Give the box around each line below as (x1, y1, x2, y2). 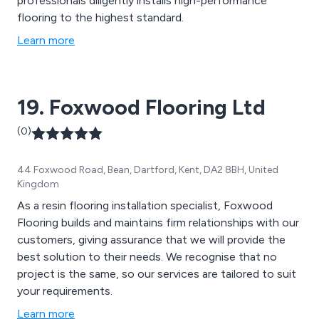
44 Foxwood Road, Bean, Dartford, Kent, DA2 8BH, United (17, 163, 278, 176)
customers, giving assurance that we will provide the (17, 232, 286, 246)
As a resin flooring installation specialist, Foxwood (17, 198, 273, 212)
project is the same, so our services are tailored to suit (17, 266, 296, 281)
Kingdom (17, 177, 59, 190)
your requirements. (17, 283, 113, 298)
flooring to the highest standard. (17, 10, 184, 24)
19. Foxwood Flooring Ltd (17, 93, 266, 120)
